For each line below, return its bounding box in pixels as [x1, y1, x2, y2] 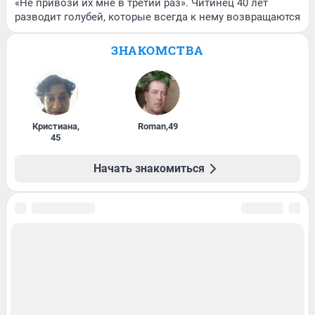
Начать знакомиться [94, 161, 205, 175]
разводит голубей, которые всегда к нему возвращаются [15, 10, 300, 23]
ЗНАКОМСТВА [111, 41, 204, 58]
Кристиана [32, 120, 77, 131]
